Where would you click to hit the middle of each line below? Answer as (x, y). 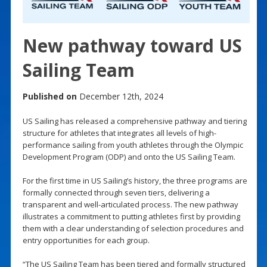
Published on (49, 96)
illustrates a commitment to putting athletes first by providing (131, 216)
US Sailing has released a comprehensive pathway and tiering (134, 121)
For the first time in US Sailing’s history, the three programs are (135, 180)
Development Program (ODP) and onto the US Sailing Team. (129, 156)
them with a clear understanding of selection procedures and (133, 228)
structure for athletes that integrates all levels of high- (119, 133)
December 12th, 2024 (120, 96)
